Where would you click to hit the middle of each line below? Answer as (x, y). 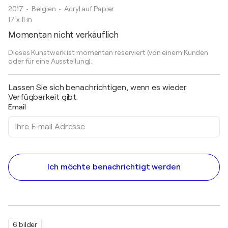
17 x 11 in (20, 19)
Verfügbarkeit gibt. (43, 97)
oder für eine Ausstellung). (50, 61)
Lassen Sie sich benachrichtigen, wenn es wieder (98, 88)
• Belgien (42, 9)
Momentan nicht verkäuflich (63, 35)
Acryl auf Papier (89, 9)
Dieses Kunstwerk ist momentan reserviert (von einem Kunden (108, 52)
